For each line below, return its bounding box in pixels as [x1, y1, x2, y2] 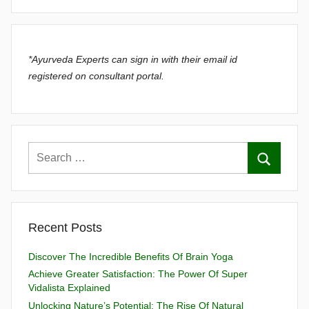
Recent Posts [28, 220, 102, 235]
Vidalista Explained [28, 282, 110, 294]
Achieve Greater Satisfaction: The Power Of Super [28, 268, 248, 280]
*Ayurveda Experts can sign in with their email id [28, 54, 237, 66]
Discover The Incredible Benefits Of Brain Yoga [28, 250, 233, 262]
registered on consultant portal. [28, 70, 164, 82]
